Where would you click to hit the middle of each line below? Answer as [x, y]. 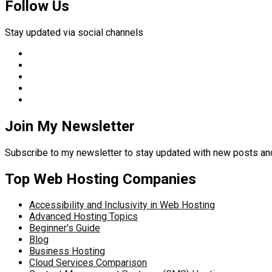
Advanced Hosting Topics [83, 217]
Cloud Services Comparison [88, 263]
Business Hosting [67, 251]
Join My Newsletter [70, 126]
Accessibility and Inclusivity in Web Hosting [122, 205]
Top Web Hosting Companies [100, 179]
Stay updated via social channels [74, 32]
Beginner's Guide [65, 228]
